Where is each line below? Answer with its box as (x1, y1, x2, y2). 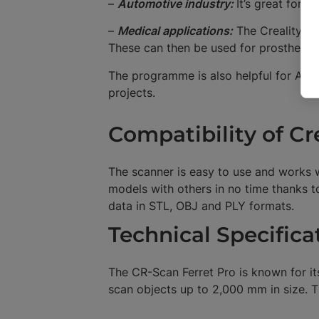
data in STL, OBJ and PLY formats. (108, 199, 294, 214)
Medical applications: (117, 23, 233, 38)
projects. (108, 85, 155, 100)
